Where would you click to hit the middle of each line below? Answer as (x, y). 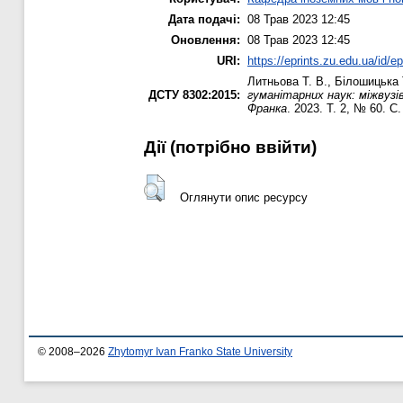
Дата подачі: (204, 20)
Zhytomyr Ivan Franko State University (200, 352)
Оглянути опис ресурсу (243, 197)
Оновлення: (206, 40)
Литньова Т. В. (287, 82)
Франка (267, 109)
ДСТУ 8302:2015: (194, 95)
